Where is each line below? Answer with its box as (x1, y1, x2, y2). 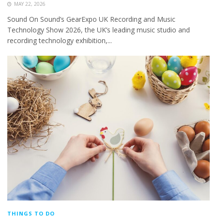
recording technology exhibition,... (7, 36, 112, 46)
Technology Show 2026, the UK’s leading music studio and (7, 25, 190, 35)
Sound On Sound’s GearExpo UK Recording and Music (7, 15, 175, 24)
